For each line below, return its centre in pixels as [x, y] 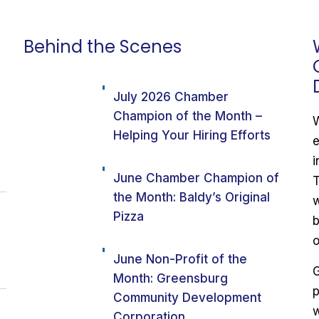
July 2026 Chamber [171, 96]
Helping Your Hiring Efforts [192, 135]
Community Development [188, 297]
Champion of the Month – [188, 116]
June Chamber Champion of [197, 178]
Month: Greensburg [171, 278]
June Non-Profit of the [181, 259]
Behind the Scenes [102, 46]
